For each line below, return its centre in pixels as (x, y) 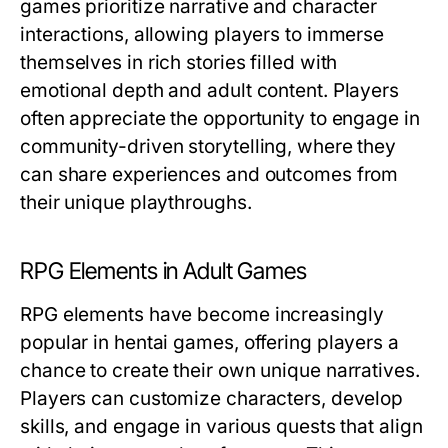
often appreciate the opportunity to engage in (220, 118)
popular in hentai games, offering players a (209, 342)
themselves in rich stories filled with (179, 62)
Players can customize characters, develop (212, 398)
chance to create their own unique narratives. (220, 370)
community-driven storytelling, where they (208, 146)
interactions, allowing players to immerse (202, 34)
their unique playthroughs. (136, 202)
